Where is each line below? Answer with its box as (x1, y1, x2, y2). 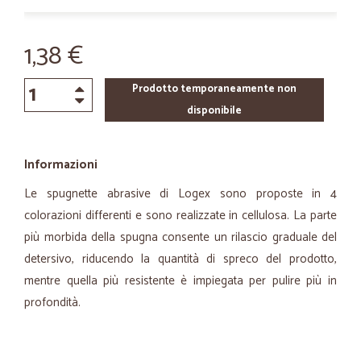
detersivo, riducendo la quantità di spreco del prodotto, (24, 249, 337, 269)
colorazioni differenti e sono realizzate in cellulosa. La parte (24, 205, 337, 226)
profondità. (24, 293, 81, 313)
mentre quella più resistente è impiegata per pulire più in (24, 271, 337, 291)
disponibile (186, 102, 242, 119)
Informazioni (24, 155, 98, 175)
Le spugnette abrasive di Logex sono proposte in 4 (24, 184, 337, 204)
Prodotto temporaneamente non (131, 81, 297, 98)
